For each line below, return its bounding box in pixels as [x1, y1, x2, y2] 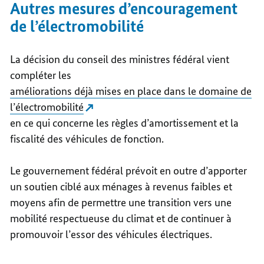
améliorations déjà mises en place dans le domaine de [10, 84, 252, 98]
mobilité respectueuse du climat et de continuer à [10, 212, 232, 226]
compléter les [10, 68, 72, 82]
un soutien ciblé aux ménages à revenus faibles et [10, 180, 233, 194]
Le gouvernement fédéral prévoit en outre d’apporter [10, 164, 247, 178]
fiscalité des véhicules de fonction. [10, 132, 167, 146]
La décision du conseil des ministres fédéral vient [10, 52, 230, 67]
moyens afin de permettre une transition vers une [10, 196, 232, 210]
